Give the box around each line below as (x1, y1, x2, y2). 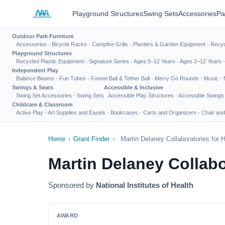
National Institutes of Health (96, 181, 193, 189)
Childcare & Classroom (12, 101, 73, 107)
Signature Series (89, 58, 129, 64)
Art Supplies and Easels (48, 109, 105, 116)
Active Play (16, 109, 43, 116)
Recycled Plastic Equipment (16, 58, 84, 64)
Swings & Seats (12, 84, 53, 90)
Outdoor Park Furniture (12, 33, 74, 39)
